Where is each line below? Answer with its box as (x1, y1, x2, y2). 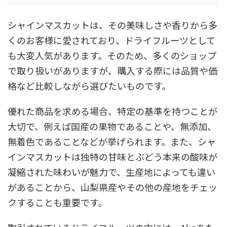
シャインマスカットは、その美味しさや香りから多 (8, 18, 217, 31)
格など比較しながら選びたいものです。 (8, 79, 171, 92)
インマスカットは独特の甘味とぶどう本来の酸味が (8, 149, 217, 163)
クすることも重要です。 (8, 195, 107, 209)
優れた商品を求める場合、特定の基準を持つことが (8, 104, 217, 118)
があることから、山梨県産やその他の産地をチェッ (8, 180, 217, 194)
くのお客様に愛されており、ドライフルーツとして (8, 33, 215, 47)
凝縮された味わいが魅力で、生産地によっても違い (8, 165, 215, 178)
